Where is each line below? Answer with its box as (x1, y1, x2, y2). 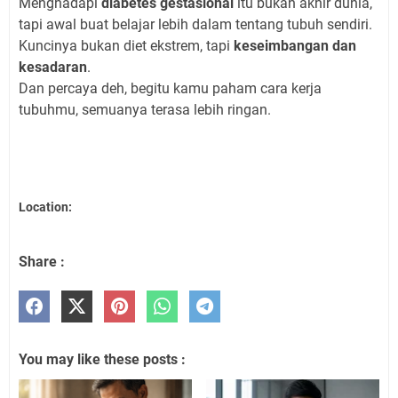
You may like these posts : (19, 351, 186, 369)
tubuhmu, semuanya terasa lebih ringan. (19, 100, 271, 118)
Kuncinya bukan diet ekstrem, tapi (19, 36, 234, 54)
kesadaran (19, 58, 87, 76)
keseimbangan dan (234, 36, 356, 54)
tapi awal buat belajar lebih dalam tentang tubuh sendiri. (19, 15, 372, 33)
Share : (19, 253, 65, 271)
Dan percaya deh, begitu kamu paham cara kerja (19, 79, 322, 97)
